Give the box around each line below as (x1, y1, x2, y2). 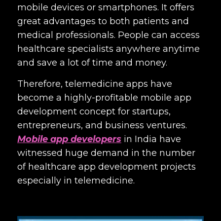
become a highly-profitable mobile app (17, 92, 191, 103)
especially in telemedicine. (17, 175, 135, 186)
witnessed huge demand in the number (17, 147, 195, 158)
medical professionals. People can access (17, 30, 200, 40)
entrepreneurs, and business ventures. (17, 120, 187, 131)
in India (121, 134, 157, 145)
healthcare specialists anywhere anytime (17, 43, 200, 54)
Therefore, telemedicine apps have (17, 78, 172, 89)
